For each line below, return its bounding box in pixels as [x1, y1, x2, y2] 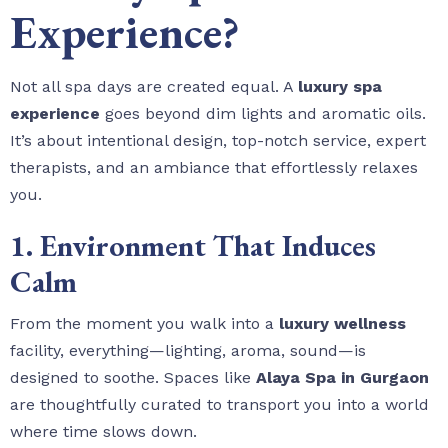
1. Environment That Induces [10, 226, 376, 266]
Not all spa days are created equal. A [10, 77, 298, 97]
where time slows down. [10, 422, 197, 442]
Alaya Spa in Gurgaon [256, 368, 429, 388]
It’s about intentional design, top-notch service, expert [10, 131, 426, 151]
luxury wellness [279, 314, 406, 334]
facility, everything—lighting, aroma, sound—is [10, 341, 366, 361]
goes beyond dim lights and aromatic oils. [100, 104, 426, 124]
